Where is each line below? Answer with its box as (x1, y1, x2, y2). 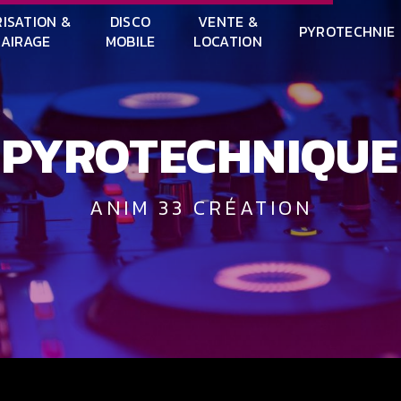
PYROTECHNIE (298, 21, 396, 42)
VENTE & (198, 11, 259, 32)
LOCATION (193, 30, 262, 52)
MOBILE (105, 30, 156, 52)
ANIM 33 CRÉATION (106, 192, 312, 223)
